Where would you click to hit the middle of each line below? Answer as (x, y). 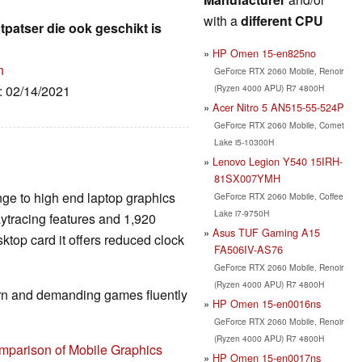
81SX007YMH (247, 178)
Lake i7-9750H (241, 213)
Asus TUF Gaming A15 (266, 232)
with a (222, 20)
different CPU (282, 20)
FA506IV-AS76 (248, 249)
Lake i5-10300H (244, 141)
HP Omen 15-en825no (264, 53)
